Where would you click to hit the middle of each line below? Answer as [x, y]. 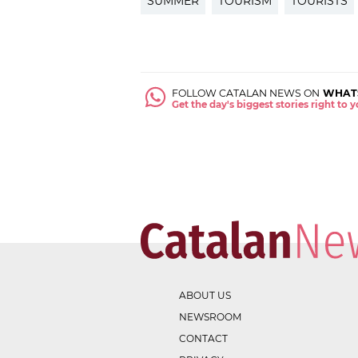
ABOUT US [205, 295]
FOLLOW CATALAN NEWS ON [246, 93]
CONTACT [203, 338]
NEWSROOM [210, 316]
